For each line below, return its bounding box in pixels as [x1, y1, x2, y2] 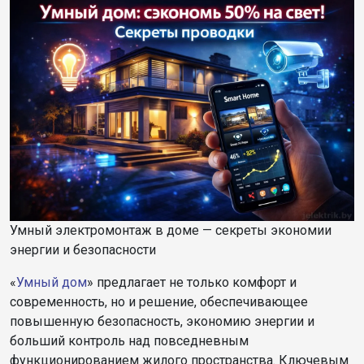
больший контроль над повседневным [10, 332, 249, 349]
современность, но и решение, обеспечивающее [10, 293, 308, 310]
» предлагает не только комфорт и [87, 274, 297, 290]
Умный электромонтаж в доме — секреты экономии [10, 222, 331, 238]
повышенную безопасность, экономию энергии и [10, 313, 314, 329]
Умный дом [16, 274, 87, 290]
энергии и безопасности [10, 241, 156, 258]
